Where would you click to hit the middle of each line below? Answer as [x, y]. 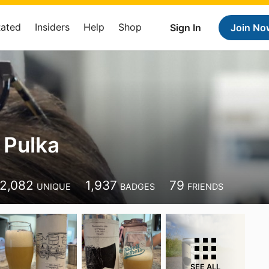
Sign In [186, 28]
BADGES [138, 186]
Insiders [52, 27]
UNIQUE [54, 186]
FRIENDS [206, 186]
